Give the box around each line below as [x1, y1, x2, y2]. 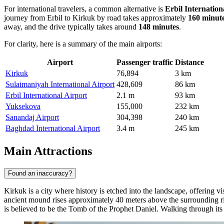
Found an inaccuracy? [8, 169, 72, 177]
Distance [175, 58, 204, 67]
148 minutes [138, 22, 179, 31]
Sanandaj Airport [5, 113, 59, 122]
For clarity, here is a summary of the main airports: [4, 39, 162, 48]
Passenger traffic [116, 58, 173, 67]
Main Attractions [4, 144, 92, 157]
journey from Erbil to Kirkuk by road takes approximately [4, 13, 188, 22]
